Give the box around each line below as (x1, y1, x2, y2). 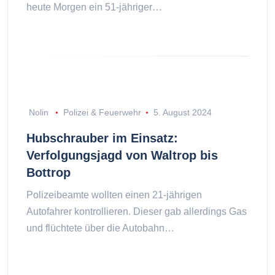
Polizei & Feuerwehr (63, 107, 141, 117)
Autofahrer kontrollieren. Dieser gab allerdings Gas (26, 206, 247, 217)
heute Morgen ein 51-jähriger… (26, 2, 162, 13)
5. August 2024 (153, 107, 212, 117)
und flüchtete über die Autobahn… (26, 222, 174, 233)
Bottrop (26, 165, 71, 179)
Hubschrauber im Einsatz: (26, 131, 178, 145)
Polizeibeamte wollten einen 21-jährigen (26, 189, 202, 200)
